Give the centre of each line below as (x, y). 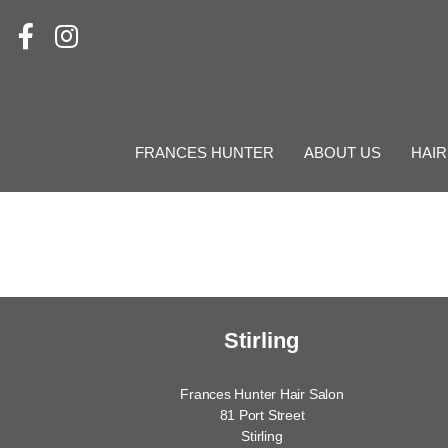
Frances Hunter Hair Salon (262, 393)
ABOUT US (342, 152)
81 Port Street (262, 414)
